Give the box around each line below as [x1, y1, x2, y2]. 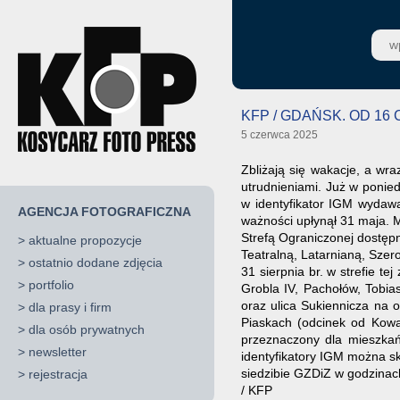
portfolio [29, 278, 74, 292]
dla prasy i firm [29, 300, 112, 314]
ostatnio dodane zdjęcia [29, 255, 162, 270]
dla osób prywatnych [29, 322, 145, 337]
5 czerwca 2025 [241, 129, 318, 141]
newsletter [29, 345, 87, 359]
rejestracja [29, 367, 87, 381]
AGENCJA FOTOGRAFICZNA [18, 204, 191, 219]
